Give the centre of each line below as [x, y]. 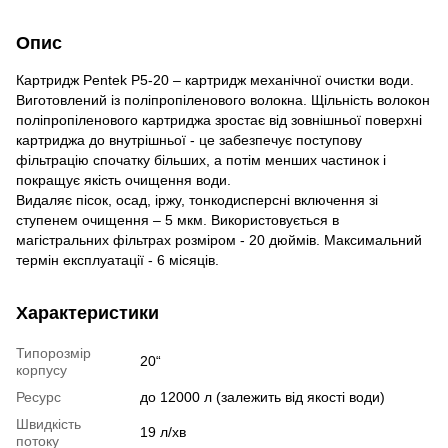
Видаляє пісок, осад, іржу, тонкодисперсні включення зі [197, 199]
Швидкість [48, 423]
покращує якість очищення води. [123, 179]
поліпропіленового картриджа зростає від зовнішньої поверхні [219, 119]
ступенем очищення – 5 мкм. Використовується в [177, 219]
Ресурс [38, 396]
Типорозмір [53, 352]
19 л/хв [163, 431]
